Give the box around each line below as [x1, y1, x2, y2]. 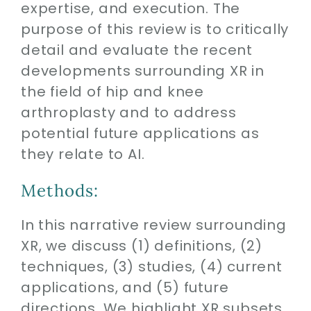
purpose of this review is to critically [20, 19, 289, 39]
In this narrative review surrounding [20, 215, 287, 235]
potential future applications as [20, 123, 260, 143]
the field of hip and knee [20, 81, 204, 101]
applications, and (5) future [20, 277, 229, 297]
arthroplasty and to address [20, 102, 237, 122]
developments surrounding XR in [20, 60, 264, 81]
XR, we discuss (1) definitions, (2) [20, 235, 262, 255]
